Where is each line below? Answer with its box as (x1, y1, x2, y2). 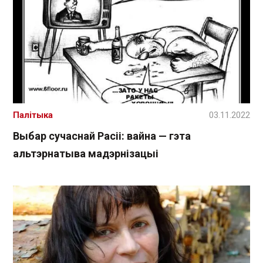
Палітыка (13, 110, 53, 121)
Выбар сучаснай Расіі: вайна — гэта (13, 130, 191, 143)
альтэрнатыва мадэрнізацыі (13, 147, 159, 160)
